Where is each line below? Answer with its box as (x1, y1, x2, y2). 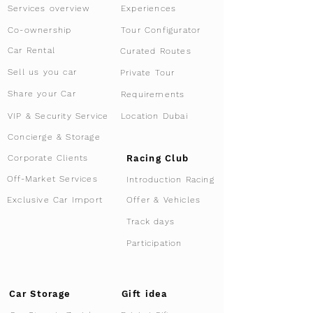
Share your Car (8, 89, 76, 99)
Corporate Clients (8, 153, 89, 163)
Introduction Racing (126, 174, 214, 184)
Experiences (121, 3, 177, 13)
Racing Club (126, 152, 189, 163)
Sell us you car (8, 67, 77, 77)
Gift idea (122, 288, 168, 299)
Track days (126, 216, 175, 226)
